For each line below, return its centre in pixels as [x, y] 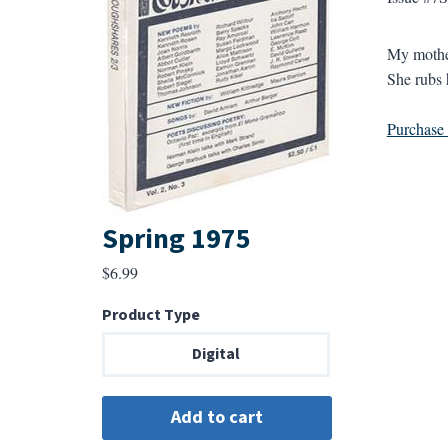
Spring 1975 [176, 239]
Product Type [150, 315]
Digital [215, 354]
